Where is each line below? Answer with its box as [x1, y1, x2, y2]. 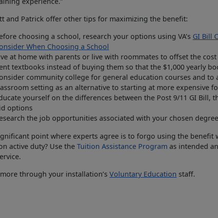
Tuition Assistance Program [77, 142, 167, 151]
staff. [177, 169, 195, 179]
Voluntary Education [109, 169, 177, 179]
